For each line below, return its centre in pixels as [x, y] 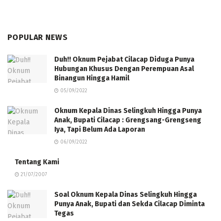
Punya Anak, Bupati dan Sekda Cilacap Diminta [129, 204]
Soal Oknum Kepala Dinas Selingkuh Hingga [126, 195]
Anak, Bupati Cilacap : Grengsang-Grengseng [128, 120]
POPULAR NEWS [37, 37]
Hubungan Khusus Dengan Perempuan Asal [124, 69]
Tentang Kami [37, 162]
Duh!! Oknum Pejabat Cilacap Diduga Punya [124, 59]
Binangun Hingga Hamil [92, 78]
